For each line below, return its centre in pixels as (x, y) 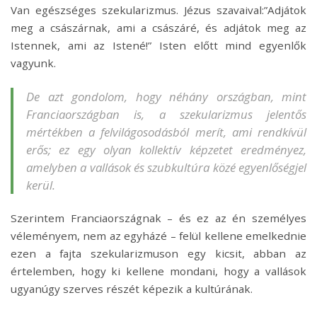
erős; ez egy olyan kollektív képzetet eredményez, (166, 149)
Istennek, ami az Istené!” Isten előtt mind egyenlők (158, 45)
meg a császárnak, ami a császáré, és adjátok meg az (158, 27)
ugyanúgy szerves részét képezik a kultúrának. (132, 288)
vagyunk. (33, 63)
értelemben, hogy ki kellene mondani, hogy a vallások (158, 271)
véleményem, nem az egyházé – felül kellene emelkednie (158, 235)
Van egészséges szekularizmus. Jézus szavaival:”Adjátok (158, 10)
